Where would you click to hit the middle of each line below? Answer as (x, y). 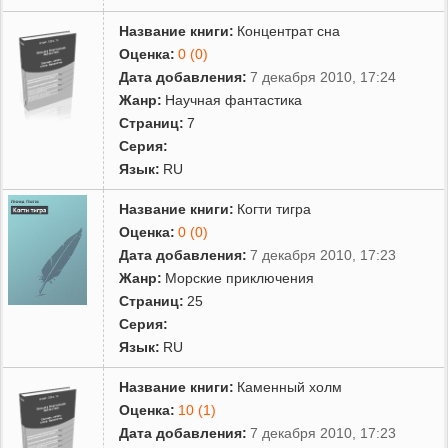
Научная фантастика (234, 99)
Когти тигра (274, 208)
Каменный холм (290, 386)
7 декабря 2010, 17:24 (323, 76)
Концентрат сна (289, 30)
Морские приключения (240, 277)
